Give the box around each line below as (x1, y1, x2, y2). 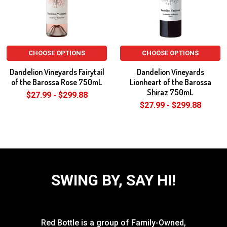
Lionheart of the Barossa (129, 77, 211, 87)
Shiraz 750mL (147, 87, 194, 97)
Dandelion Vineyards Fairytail (9, 67, 104, 77)
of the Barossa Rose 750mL (11, 77, 102, 87)
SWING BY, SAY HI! (51, 171, 176, 189)
